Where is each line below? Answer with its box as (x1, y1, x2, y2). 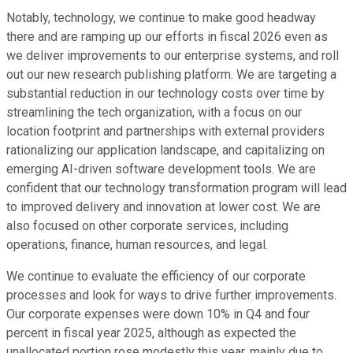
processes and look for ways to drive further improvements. (6, 287, 336, 303)
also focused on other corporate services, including (6, 217, 288, 233)
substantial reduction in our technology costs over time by (6, 85, 325, 101)
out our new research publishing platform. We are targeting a (6, 66, 336, 82)
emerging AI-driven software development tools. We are (6, 161, 316, 176)
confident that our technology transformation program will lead (6, 180, 347, 195)
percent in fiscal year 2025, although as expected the (6, 325, 296, 340)
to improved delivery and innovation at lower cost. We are (6, 199, 321, 214)
